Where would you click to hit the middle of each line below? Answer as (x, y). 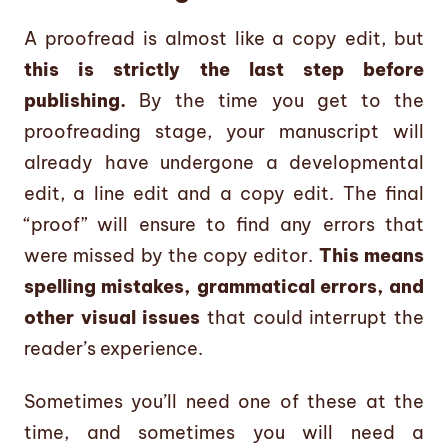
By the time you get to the (275, 101)
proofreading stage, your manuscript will (224, 132)
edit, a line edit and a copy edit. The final (224, 194)
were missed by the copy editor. (171, 256)
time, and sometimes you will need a (224, 432)
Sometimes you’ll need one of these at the (224, 401)
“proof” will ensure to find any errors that (224, 225)
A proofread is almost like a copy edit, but (224, 39)
